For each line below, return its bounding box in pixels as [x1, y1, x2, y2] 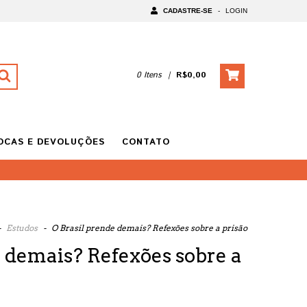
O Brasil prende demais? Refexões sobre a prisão [51, 223, 247, 233]
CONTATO [122, 136, 170, 149]
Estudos [6, 223, 38, 233]
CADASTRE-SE [163, 6, 212, 14]
